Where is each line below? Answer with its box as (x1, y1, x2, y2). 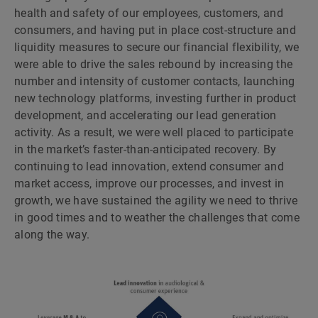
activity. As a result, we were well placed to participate (14, 126, 294, 139)
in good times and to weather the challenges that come (14, 211, 300, 224)
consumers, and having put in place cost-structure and (14, 23, 296, 37)
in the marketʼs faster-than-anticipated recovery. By (14, 143, 277, 156)
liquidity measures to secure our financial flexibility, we (14, 40, 300, 54)
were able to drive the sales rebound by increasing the (14, 57, 293, 71)
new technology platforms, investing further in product (14, 92, 297, 105)
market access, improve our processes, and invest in (14, 177, 285, 190)
